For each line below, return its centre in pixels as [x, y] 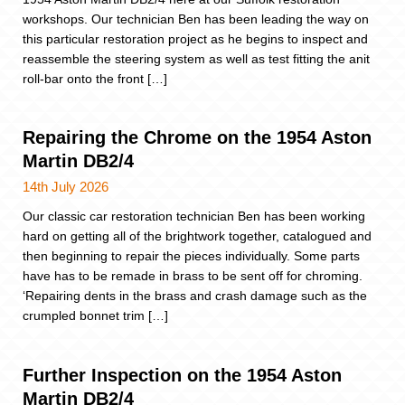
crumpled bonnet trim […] [95, 316]
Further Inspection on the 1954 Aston [182, 375]
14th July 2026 [66, 187]
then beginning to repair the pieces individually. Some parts [191, 256]
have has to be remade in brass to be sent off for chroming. [193, 276]
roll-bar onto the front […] [95, 78]
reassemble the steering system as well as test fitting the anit [196, 58]
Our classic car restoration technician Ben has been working [194, 217]
